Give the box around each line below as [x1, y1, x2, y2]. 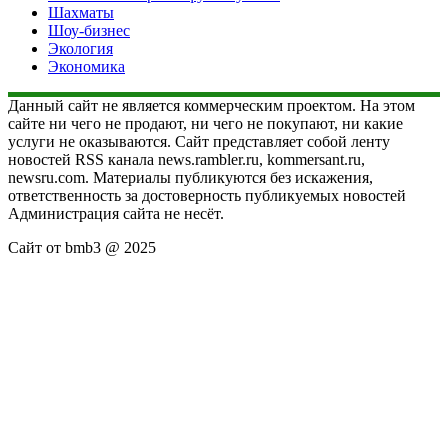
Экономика [48, 57, 125, 75]
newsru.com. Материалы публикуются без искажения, [8, 168, 373, 186]
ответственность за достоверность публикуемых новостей [8, 186, 406, 204]
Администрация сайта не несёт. [8, 204, 224, 222]
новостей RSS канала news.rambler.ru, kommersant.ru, [8, 150, 365, 168]
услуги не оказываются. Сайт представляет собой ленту [8, 132, 390, 150]
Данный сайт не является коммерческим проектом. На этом [8, 96, 415, 114]
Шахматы [48, 3, 114, 21]
